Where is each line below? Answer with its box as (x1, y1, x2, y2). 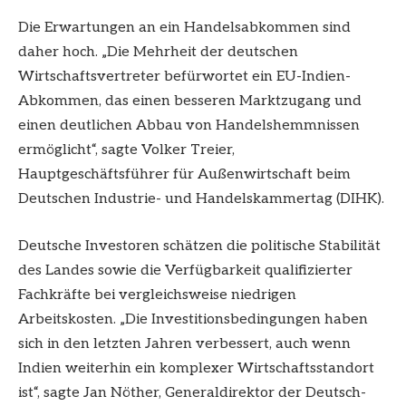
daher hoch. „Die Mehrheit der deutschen (18, 43, 298, 62)
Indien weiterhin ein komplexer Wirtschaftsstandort (18, 360, 374, 378)
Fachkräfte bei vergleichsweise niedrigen (18, 286, 296, 304)
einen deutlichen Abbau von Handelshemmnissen (18, 117, 360, 135)
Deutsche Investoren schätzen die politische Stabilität (18, 237, 381, 256)
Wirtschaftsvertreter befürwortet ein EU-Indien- (18, 68, 351, 86)
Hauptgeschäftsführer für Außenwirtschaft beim (18, 166, 351, 184)
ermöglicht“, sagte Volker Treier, (18, 141, 235, 159)
